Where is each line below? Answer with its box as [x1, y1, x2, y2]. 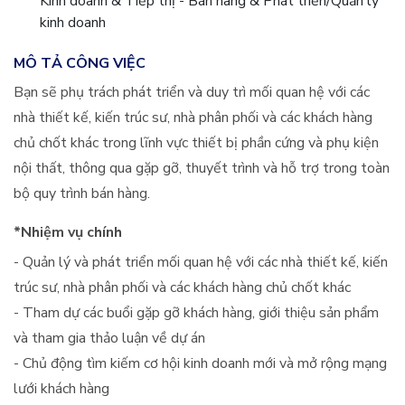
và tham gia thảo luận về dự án [14, 328, 205, 348]
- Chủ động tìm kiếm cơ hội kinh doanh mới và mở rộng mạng [14, 353, 387, 373]
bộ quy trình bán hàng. [14, 184, 150, 203]
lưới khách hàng [14, 379, 109, 399]
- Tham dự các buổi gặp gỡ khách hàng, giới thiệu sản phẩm [14, 303, 379, 323]
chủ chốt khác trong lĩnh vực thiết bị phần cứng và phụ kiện [14, 133, 379, 153]
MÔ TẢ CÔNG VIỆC [14, 53, 146, 73]
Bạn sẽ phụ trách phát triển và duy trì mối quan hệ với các [14, 82, 370, 102]
